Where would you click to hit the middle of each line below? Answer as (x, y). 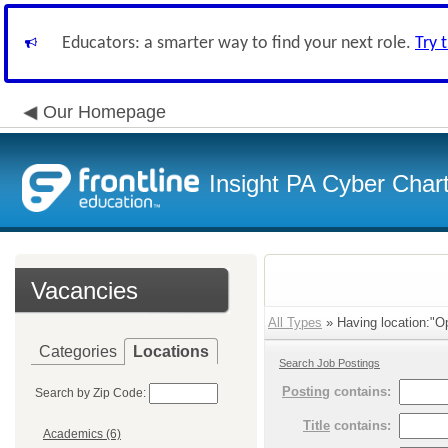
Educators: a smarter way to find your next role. (238, 43)
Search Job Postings (329, 363)
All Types (295, 322)
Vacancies (84, 290)
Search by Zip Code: (90, 393)
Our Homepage (104, 112)
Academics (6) (82, 434)
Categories (78, 351)
